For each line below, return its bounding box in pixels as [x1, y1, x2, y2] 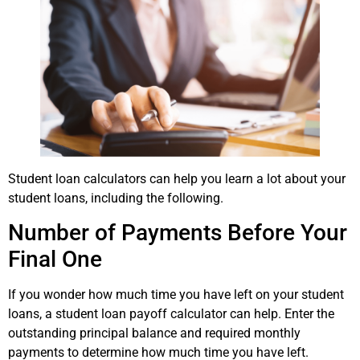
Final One [8, 246, 102, 273]
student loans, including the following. [8, 190, 223, 206]
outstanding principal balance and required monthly [8, 325, 301, 342]
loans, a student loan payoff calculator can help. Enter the [8, 306, 334, 322]
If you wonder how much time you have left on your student [8, 287, 344, 303]
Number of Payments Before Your [8, 219, 347, 247]
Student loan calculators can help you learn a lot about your [8, 170, 346, 186]
